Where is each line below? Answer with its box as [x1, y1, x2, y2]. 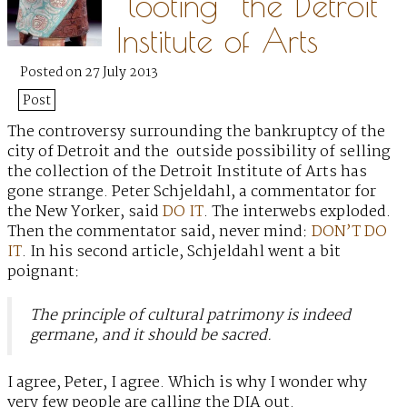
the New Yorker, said [7, 200, 163, 225]
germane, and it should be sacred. [30, 323, 273, 349]
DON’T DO [308, 220, 387, 245]
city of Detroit [7, 140, 110, 165]
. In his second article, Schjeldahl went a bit [22, 240, 341, 265]
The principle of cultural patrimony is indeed [30, 303, 351, 329]
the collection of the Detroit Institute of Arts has [7, 160, 367, 185]
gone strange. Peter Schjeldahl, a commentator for [7, 180, 376, 205]
